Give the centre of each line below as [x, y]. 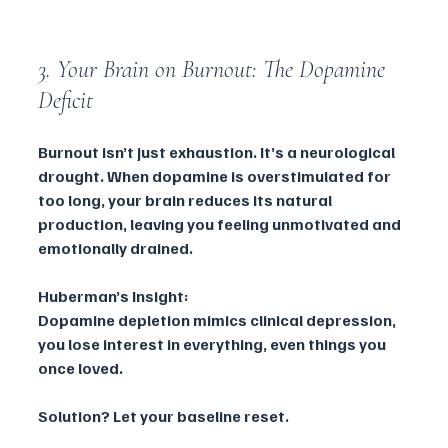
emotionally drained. [115, 248]
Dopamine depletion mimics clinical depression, [218, 320]
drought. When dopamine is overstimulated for [216, 176]
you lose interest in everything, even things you [213, 344]
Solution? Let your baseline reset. [163, 416]
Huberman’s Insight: [113, 296]
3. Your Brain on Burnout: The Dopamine [214, 70]
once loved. [80, 368]
